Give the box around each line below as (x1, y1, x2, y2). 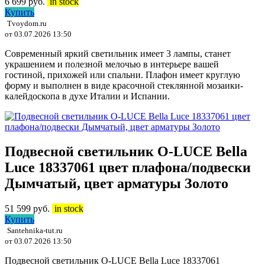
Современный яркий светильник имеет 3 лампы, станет (5, 48, 231, 59)
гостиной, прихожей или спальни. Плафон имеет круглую (5, 69, 240, 80)
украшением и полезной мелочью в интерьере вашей (5, 59, 219, 69)
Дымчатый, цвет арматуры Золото (5, 176, 228, 192)
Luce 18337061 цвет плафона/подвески (5, 160, 251, 176)
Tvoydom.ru (7, 18, 47, 28)
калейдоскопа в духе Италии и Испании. (5, 91, 170, 101)
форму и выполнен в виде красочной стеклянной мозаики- (5, 80, 243, 91)
